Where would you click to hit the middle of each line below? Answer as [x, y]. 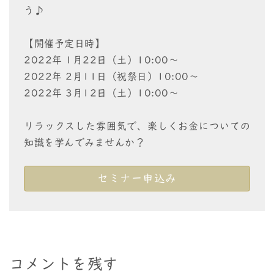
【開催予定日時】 [64, 43]
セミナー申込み [137, 178]
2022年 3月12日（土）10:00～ [101, 93]
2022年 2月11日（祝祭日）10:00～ [111, 76]
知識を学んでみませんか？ [84, 142]
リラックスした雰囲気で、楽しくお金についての [137, 126]
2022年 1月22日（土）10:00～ [101, 60]
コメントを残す [64, 264]
